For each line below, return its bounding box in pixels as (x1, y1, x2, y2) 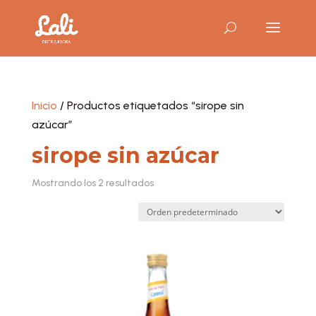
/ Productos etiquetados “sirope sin (56, 99, 244, 112)
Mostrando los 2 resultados (31, 177, 154, 189)
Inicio (31, 99, 57, 112)
